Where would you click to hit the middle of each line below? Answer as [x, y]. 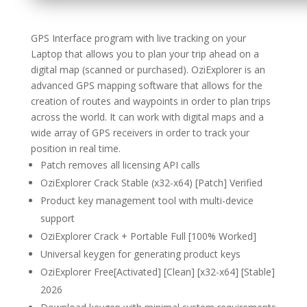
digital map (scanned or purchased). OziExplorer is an [148, 70]
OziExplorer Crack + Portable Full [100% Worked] [148, 236]
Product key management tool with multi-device [147, 200]
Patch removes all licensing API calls [120, 165]
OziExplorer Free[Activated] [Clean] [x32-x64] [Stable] [157, 272]
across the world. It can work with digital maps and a [147, 117]
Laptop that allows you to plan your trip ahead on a [145, 54]
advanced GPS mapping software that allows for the [146, 85]
